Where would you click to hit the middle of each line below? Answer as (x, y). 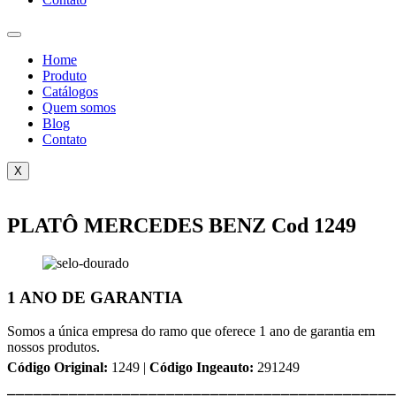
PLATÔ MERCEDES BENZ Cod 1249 (182, 225)
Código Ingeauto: (202, 368)
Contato (65, 139)
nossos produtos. (53, 347)
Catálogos (70, 91)
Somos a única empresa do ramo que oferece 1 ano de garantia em (191, 331)
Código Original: (57, 368)
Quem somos (79, 107)
